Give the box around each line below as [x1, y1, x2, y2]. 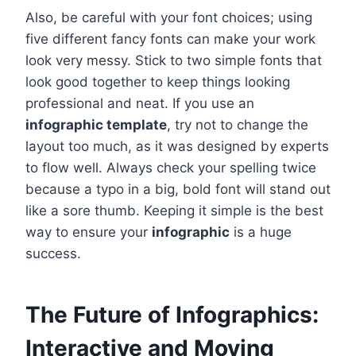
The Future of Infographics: [25, 301, 319, 329]
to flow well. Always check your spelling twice [25, 160, 316, 176]
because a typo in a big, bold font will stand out [25, 181, 331, 198]
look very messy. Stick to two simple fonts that [25, 52, 322, 69]
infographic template [25, 117, 167, 133]
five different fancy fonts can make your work [25, 31, 315, 48]
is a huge [230, 224, 292, 241]
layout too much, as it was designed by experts [25, 138, 329, 155]
